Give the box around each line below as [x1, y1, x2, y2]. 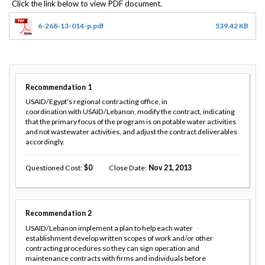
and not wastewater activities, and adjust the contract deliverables [25, 127, 237, 137]
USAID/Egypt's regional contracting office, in [25, 97, 167, 106]
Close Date [108, 163, 145, 173]
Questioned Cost [25, 163, 80, 173]
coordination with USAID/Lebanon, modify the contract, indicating [25, 107, 235, 117]
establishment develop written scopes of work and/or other [25, 234, 213, 243]
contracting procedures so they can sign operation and [25, 244, 199, 253]
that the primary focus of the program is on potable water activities [25, 117, 236, 127]
